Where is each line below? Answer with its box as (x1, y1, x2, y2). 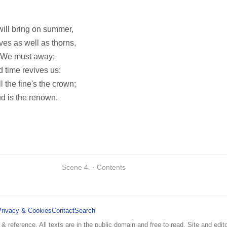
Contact (52, 207, 74, 215)
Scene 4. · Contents (62, 163, 126, 172)
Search (74, 207, 95, 215)
